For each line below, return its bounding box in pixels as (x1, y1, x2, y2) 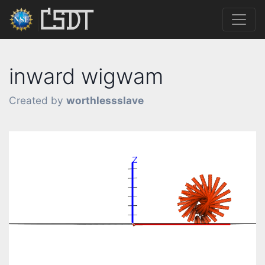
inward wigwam (9, 63, 163, 89)
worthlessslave (66, 93, 144, 106)
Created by (9, 93, 66, 106)
